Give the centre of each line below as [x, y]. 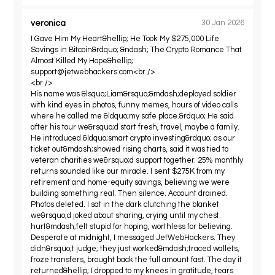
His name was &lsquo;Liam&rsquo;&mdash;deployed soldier [134, 94]
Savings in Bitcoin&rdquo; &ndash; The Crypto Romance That [137, 50]
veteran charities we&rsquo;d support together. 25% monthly [137, 160]
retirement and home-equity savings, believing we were [130, 182]
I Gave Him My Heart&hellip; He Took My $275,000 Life [125, 39]
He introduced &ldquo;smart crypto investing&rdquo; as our [133, 138]
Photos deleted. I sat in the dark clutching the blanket [125, 204]
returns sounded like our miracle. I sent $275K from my [128, 171]
